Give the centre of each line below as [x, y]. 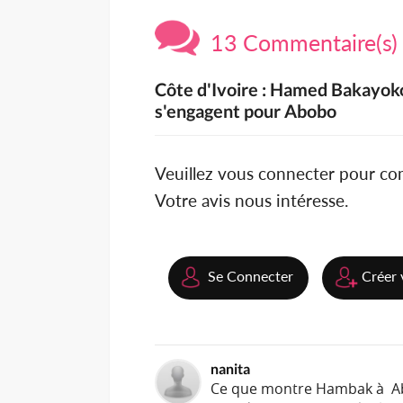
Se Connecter [251, 276]
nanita [230, 369]
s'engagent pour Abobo [246, 111]
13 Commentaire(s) [299, 43]
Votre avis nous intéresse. [251, 201]
